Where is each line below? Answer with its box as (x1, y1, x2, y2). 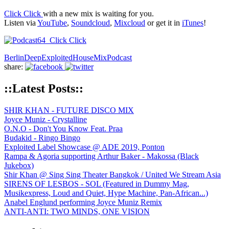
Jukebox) (4, 161, 34, 170)
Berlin (4, 53, 24, 62)
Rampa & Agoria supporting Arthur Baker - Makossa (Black (4, 151, 199, 161)
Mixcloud (114, 18, 145, 27)
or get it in (145, 18, 182, 27)
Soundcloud (71, 18, 110, 27)
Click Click (4, 9, 43, 18)
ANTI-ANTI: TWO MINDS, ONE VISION (4, 207, 150, 216)
